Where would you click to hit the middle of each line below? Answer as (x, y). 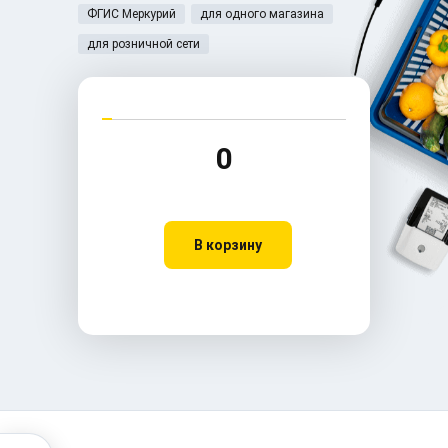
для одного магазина (262, 13)
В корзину (228, 244)
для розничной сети (143, 43)
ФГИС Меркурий (131, 13)
